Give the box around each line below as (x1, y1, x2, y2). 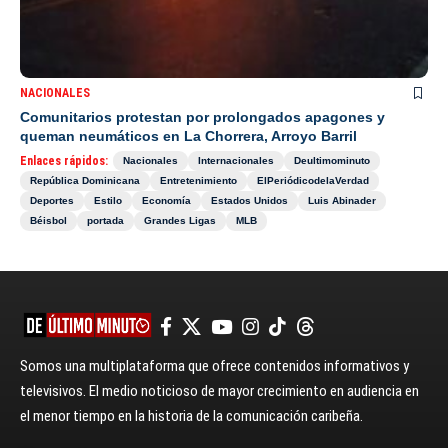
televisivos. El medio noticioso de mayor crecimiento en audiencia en (20, 381, 419, 400)
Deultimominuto (294, 154, 370, 166)
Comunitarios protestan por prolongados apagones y (20, 108, 385, 125)
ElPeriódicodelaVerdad (257, 174, 369, 186)
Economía (142, 194, 191, 206)
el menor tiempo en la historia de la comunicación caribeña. (20, 406, 363, 425)
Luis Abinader (308, 194, 376, 206)
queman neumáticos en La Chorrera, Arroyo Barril (20, 127, 357, 144)
